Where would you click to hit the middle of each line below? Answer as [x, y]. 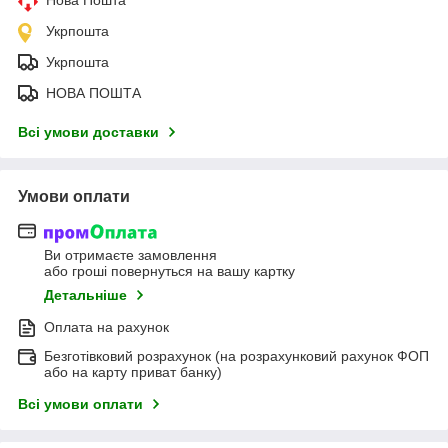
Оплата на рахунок [106, 326]
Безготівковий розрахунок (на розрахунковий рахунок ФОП [236, 355]
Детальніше [85, 294]
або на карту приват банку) [133, 371]
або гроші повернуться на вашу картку [169, 270]
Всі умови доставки [88, 132]
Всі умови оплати [80, 403]
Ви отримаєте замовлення [130, 254]
